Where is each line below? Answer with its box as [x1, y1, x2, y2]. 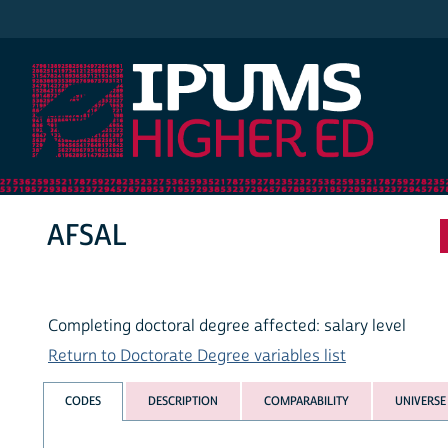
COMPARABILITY [263, 392, 349, 409]
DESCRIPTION [147, 392, 218, 409]
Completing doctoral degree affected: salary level [48, 316, 406, 337]
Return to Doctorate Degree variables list [48, 346, 346, 367]
